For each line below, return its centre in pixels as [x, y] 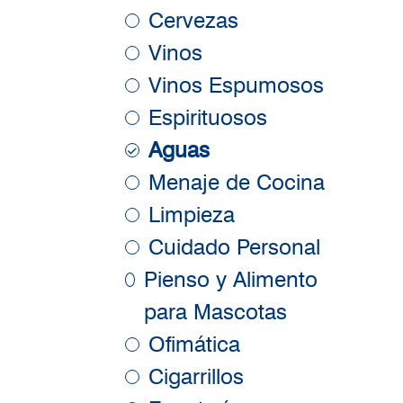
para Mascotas [215, 312]
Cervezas [193, 21]
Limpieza [192, 215]
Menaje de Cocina [237, 183]
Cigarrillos [196, 377]
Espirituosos [208, 118]
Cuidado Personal [234, 247]
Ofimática [194, 345]
